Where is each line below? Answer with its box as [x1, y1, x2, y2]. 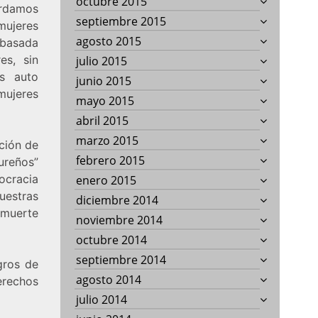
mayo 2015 [76, 92, 135, 109]
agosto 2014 [76, 271, 142, 287]
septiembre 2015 [76, 13, 167, 29]
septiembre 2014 [76, 251, 167, 268]
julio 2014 [76, 291, 128, 307]
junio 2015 [76, 72, 132, 89]
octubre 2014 [76, 231, 148, 248]
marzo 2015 [76, 132, 139, 148]
